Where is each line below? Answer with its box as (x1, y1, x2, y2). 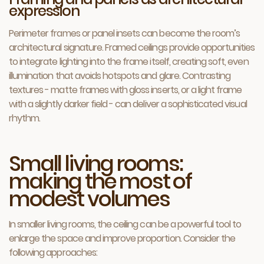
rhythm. (9, 111, 41, 125)
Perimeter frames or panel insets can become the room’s (9, 27, 240, 40)
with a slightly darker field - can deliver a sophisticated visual (9, 97, 247, 111)
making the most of (9, 166, 192, 196)
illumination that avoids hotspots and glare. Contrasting (9, 69, 231, 82)
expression (9, 1, 80, 21)
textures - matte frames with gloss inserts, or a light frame (9, 83, 242, 97)
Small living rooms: (9, 148, 183, 179)
